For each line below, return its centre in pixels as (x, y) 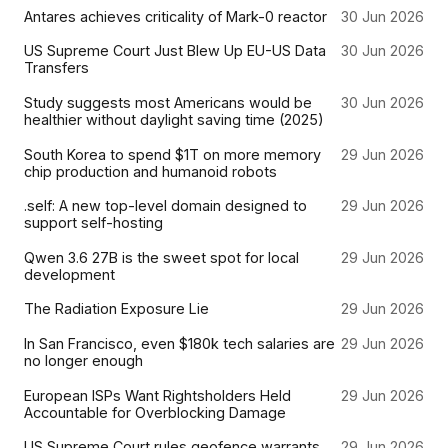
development (69, 274)
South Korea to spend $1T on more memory (172, 154)
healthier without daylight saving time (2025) (174, 120)
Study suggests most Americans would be (168, 103)
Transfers (56, 68)
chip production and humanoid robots (150, 171)
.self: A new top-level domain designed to (165, 206)
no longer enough (83, 360)
